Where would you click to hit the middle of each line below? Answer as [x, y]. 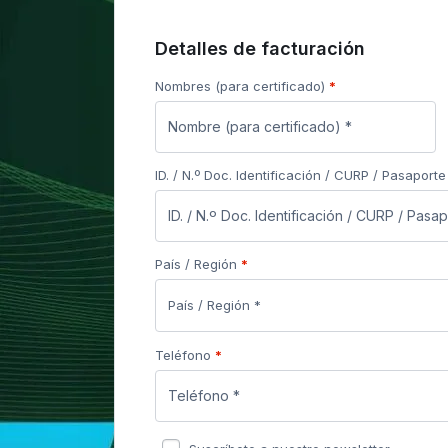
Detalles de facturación [260, 48]
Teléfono [185, 354]
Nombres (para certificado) [242, 85]
